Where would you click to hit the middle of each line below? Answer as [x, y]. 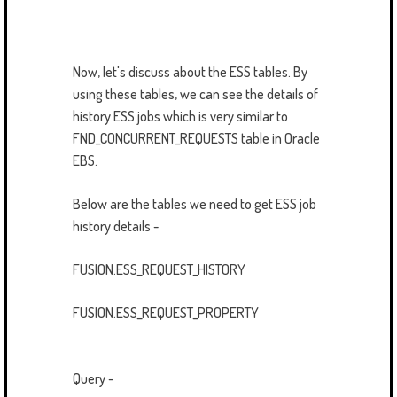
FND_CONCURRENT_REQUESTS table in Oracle [196, 138]
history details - [116, 226]
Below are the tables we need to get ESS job [195, 203]
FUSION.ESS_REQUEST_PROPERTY [166, 312]
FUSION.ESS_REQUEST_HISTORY [159, 269]
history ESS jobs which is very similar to [180, 116]
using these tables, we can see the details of [195, 93]
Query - [93, 378]
